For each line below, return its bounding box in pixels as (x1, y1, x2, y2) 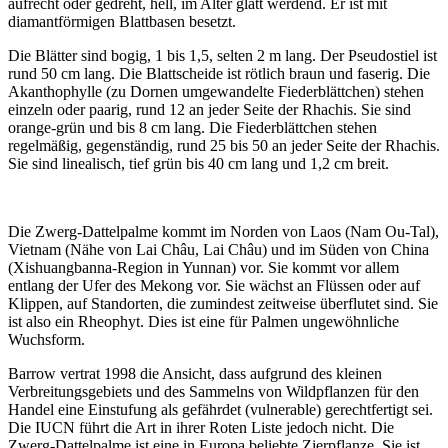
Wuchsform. (8, 331, 85, 349)
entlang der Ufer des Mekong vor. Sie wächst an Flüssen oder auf (8, 277, 420, 295)
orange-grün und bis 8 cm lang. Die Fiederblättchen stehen (8, 119, 377, 137)
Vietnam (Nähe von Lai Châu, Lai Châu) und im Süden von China (8, 241, 429, 259)
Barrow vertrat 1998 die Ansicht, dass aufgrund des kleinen (8, 365, 382, 383)
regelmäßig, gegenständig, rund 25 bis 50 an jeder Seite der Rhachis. (8, 137, 440, 155)
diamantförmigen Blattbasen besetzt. (8, 13, 236, 31)
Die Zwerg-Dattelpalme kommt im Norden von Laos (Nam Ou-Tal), (8, 223, 439, 241)
